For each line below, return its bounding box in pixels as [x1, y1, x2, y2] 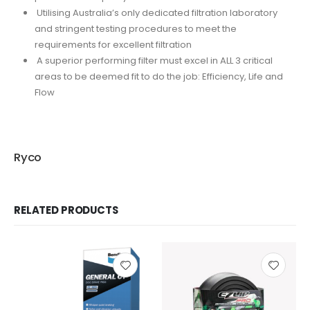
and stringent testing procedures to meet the [34, 22, 237, 36]
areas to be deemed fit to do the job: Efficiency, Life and [34, 70, 283, 84]
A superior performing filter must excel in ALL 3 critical [34, 54, 273, 68]
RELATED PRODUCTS [14, 203, 118, 218]
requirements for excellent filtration [34, 38, 192, 52]
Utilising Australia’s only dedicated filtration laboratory [34, 6, 277, 20]
